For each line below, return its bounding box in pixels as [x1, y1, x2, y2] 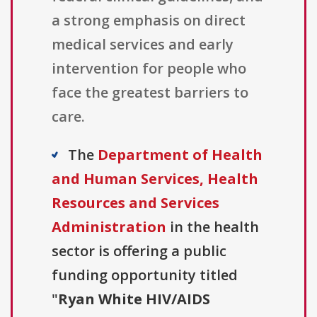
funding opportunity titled [52, 265, 238, 285]
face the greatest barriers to [52, 83, 248, 103]
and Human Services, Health [52, 169, 258, 189]
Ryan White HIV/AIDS [58, 289, 210, 309]
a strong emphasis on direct [52, 11, 246, 30]
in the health [166, 217, 259, 237]
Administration [52, 217, 166, 237]
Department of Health [98, 145, 263, 165]
